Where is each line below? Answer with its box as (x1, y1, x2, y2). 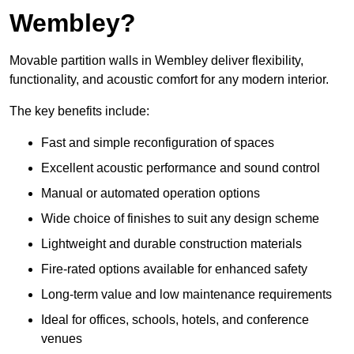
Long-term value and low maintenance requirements (41, 288, 332, 302)
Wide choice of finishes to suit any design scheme (41, 212, 319, 226)
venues (41, 332, 82, 346)
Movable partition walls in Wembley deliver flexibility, (9, 54, 303, 68)
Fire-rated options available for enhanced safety (41, 262, 307, 277)
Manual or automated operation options (41, 186, 260, 201)
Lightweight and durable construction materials (41, 237, 302, 251)
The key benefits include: (9, 104, 149, 119)
